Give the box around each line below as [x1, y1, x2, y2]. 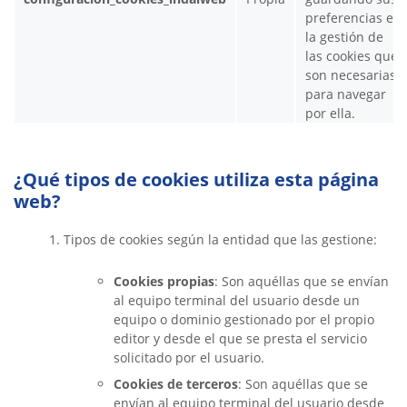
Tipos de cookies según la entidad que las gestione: [64, 231, 377, 248]
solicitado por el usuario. [114, 349, 264, 366]
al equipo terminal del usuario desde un [114, 292, 360, 309]
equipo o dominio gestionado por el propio [114, 311, 374, 328]
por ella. [305, 104, 355, 122]
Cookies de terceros [114, 375, 238, 392]
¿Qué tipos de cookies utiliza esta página [14, 167, 379, 192]
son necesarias [305, 66, 396, 84]
